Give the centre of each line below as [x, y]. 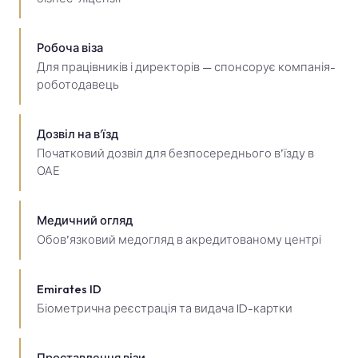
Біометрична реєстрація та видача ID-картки [165, 308]
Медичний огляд [85, 220]
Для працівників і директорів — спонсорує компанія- [186, 67]
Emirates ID [69, 289]
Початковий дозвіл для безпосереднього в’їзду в [175, 153]
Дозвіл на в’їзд [78, 134]
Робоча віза [70, 48]
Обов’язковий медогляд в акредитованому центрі [179, 239]
